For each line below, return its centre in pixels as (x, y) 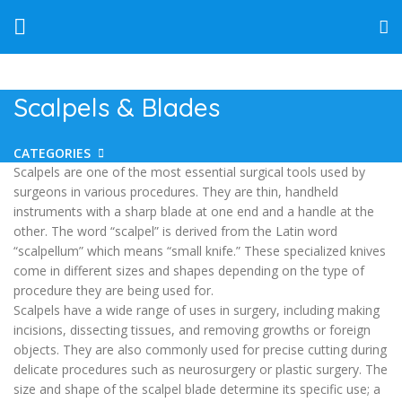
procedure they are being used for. (114, 290)
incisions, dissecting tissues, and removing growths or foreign (192, 330)
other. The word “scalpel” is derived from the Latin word (175, 231)
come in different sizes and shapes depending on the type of (189, 271)
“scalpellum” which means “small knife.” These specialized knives (200, 251)
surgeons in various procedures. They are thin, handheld (176, 192)
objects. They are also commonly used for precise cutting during (200, 350)
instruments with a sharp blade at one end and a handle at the (194, 211)
